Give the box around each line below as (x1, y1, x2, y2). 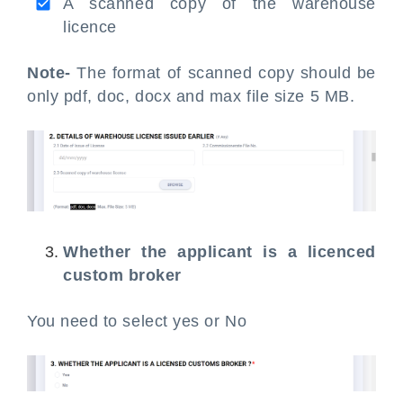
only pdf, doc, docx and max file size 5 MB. (27, 86, 355, 105)
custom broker (63, 266, 183, 285)
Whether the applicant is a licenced (63, 243, 376, 262)
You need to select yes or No (27, 312, 247, 331)
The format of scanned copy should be (76, 63, 376, 82)
